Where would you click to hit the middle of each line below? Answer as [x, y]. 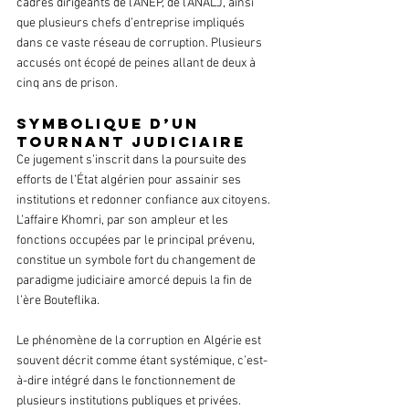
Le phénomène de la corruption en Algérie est [140, 341]
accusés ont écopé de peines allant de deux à [137, 64]
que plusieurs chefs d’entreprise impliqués [132, 24]
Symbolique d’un [111, 124]
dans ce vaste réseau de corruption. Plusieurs [141, 44]
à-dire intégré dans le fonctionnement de [127, 382]
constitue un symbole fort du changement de [137, 261]
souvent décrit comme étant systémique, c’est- [142, 362]
